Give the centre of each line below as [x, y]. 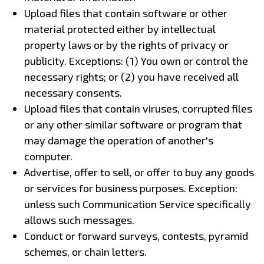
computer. [48, 156]
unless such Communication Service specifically [137, 204]
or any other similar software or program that [133, 124]
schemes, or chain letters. [85, 251]
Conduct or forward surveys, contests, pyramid [136, 235]
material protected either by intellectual [120, 29]
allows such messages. [79, 220]
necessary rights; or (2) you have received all [131, 76]
